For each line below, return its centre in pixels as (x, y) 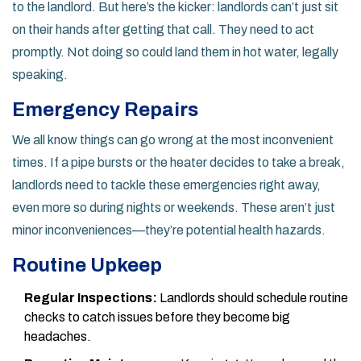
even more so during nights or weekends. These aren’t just (174, 208)
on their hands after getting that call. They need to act (163, 30)
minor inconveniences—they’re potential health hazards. (169, 230)
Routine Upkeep (87, 266)
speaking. (40, 75)
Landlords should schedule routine (253, 298)
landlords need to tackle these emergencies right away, (166, 185)
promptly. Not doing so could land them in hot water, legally (175, 52)
